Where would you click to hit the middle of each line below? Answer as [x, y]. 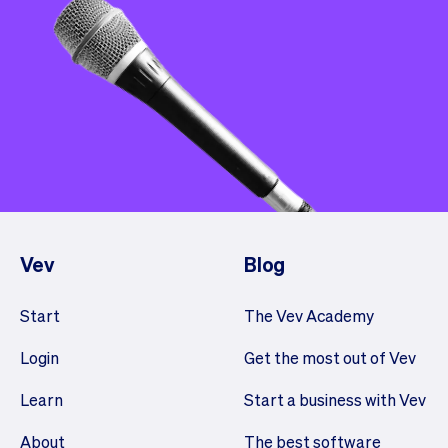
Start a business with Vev [335, 399]
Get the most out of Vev [330, 357]
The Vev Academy [309, 315]
